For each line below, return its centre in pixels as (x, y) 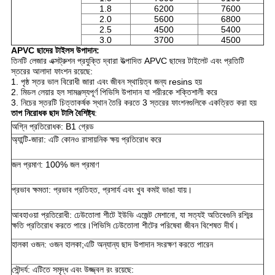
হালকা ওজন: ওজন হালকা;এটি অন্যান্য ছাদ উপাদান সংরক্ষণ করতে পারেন (112, 245)
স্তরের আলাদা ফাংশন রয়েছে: (52, 72)
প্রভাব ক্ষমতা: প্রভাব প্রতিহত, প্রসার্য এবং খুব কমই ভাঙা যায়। (102, 190)
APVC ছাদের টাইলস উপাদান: (55, 51)
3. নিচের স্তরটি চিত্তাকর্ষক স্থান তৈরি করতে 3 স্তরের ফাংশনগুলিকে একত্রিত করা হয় (134, 103)
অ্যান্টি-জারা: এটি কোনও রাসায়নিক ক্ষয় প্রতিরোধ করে (86, 140)
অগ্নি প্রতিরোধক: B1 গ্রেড (52, 127)
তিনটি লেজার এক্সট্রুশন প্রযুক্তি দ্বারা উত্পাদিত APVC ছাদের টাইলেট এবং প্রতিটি (127, 61)
